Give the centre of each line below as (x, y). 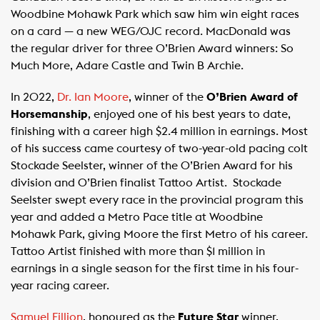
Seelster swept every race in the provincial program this (157, 200)
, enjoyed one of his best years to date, (189, 114)
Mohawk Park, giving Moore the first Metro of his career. (159, 234)
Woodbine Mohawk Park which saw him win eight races (155, 14)
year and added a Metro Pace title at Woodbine (137, 217)
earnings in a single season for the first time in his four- (155, 269)
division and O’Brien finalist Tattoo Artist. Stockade (146, 183)
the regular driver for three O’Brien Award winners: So (152, 49)
